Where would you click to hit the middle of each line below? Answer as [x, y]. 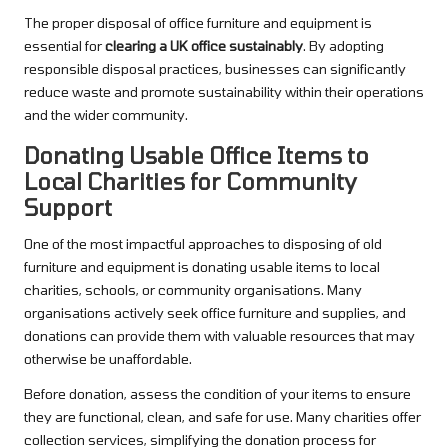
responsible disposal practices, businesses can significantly [215, 69]
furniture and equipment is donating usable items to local [202, 267]
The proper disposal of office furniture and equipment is [198, 23]
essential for [64, 46]
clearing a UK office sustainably [204, 46]
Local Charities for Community [190, 181]
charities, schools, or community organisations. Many [193, 290]
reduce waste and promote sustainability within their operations [224, 92]
